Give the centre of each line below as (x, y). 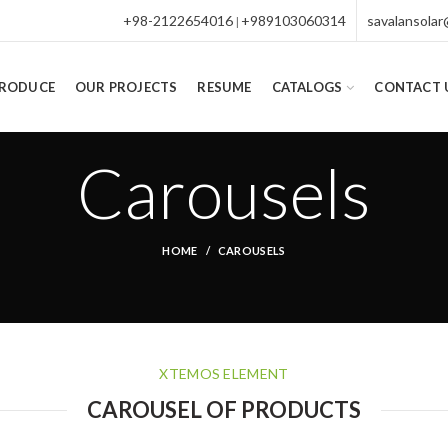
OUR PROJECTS (126, 86)
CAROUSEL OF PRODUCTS (224, 409)
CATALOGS (307, 86)
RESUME (224, 86)
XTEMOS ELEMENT (224, 373)
